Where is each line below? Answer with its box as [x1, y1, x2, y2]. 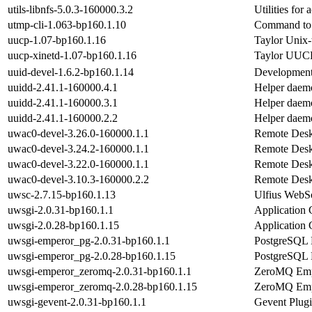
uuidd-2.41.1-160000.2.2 [8, 111, 118, 124]
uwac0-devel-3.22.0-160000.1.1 [8, 157, 149, 170]
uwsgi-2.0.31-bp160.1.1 [8, 203, 114, 216]
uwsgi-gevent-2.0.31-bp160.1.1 [8, 295, 146, 308]
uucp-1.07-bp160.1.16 [8, 33, 106, 46]
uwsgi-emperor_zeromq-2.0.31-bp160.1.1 [8, 265, 192, 277]
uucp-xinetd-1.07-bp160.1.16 [8, 49, 136, 61]
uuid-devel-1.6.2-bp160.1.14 [8, 65, 134, 78]
